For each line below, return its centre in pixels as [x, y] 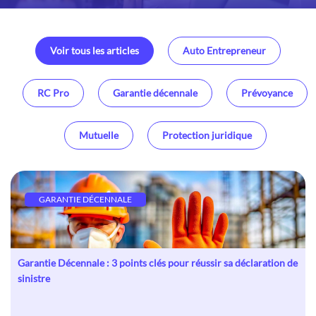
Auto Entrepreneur [224, 50]
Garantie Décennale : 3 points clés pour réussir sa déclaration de [158, 263]
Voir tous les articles [95, 50]
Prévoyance [267, 93]
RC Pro [53, 93]
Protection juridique [207, 135]
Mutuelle [98, 135]
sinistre [34, 278]
